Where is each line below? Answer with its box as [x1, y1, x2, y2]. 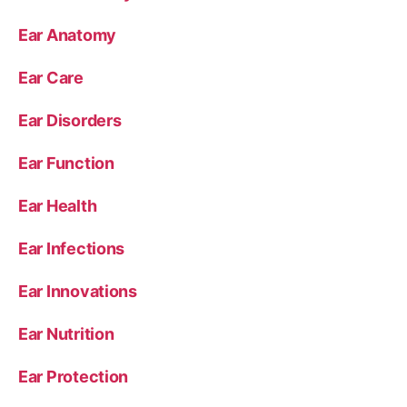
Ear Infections [18, 238, 125, 258]
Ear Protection [18, 366, 129, 386]
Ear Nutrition [18, 323, 114, 343]
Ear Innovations [18, 281, 137, 301]
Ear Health [18, 195, 97, 215]
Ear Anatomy [18, 25, 117, 45]
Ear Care [18, 67, 84, 87]
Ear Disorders [18, 110, 122, 130]
